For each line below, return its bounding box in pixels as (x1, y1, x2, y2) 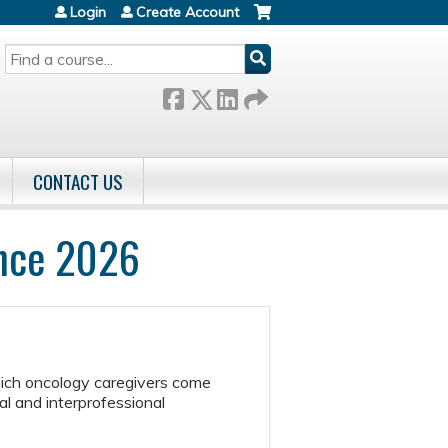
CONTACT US (33, 167, 123, 196)
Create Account (136, 3, 239, 21)
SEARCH (5, 42, 55, 63)
